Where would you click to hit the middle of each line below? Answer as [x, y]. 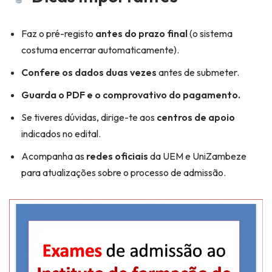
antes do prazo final [141, 34]
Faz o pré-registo [58, 34]
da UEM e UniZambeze [197, 156]
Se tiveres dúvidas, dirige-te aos [89, 117]
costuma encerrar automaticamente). [100, 50]
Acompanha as [54, 156]
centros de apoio [196, 117]
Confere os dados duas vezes [89, 73]
